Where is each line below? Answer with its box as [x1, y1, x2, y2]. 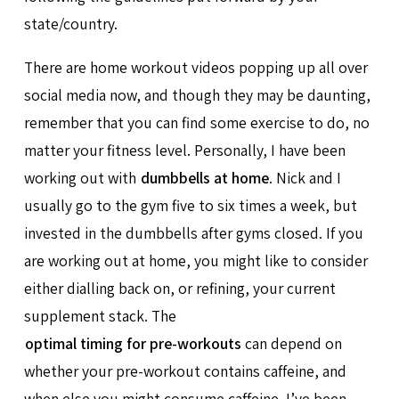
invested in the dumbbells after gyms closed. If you [23, 222, 363, 243]
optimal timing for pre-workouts [24, 332, 241, 354]
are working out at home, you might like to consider [23, 249, 368, 271]
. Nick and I [269, 167, 342, 188]
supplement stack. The [23, 305, 176, 326]
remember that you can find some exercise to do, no [23, 111, 370, 133]
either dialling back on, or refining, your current [23, 277, 336, 298]
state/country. [23, 13, 118, 35]
